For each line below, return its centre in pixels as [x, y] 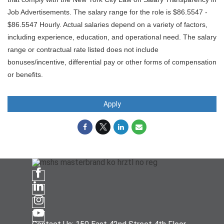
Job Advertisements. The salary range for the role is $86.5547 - [107, 12]
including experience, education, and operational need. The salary [112, 37]
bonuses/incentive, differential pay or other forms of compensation [112, 62]
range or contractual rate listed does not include [83, 49]
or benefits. [25, 74]
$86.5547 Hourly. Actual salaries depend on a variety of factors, [107, 24]
